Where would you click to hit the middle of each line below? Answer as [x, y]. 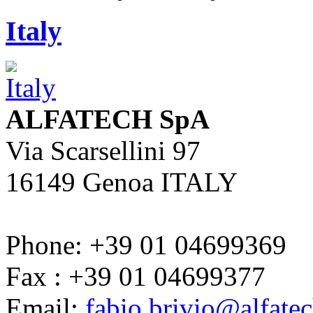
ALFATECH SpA [108, 119]
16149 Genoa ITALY [122, 182]
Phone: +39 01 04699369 [146, 245]
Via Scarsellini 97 [103, 150]
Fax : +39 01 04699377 [136, 276]
